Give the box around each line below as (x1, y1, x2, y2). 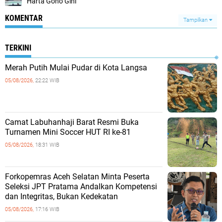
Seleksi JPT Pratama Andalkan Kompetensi (5, 182, 157, 191)
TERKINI (5, 43, 31, 53)
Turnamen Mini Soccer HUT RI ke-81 (5, 127, 131, 137)
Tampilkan (183, 17, 209, 23)
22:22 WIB (35, 77, 59, 84)
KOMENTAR (5, 13, 43, 23)
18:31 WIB (35, 142, 59, 148)
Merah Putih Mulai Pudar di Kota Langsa (5, 63, 147, 72)
